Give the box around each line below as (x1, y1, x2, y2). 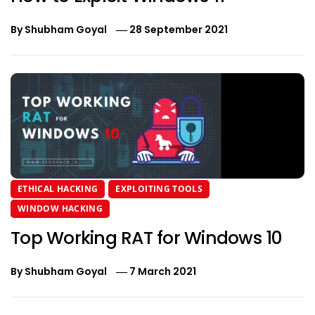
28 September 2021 (129, 22, 229, 37)
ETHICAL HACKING (18, 182, 98, 195)
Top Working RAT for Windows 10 (11, 225, 283, 250)
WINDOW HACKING (18, 202, 103, 214)
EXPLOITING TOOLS (115, 182, 203, 195)
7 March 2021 (129, 264, 197, 278)
